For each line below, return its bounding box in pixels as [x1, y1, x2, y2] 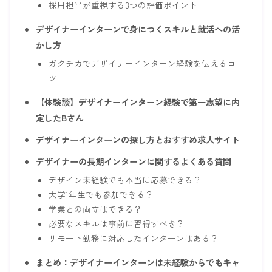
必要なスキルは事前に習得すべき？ [48, 217, 185, 229]
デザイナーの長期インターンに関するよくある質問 [35, 154, 231, 168]
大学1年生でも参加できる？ [48, 188, 154, 200]
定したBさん [35, 110, 84, 124]
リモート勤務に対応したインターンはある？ [48, 231, 219, 244]
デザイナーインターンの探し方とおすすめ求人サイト [35, 132, 240, 146]
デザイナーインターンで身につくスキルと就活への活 [35, 22, 240, 35]
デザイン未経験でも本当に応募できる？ [48, 173, 202, 186]
